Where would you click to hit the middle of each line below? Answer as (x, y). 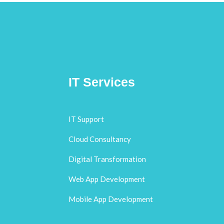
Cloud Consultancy (100, 139)
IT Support (86, 119)
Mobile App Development (111, 199)
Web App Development (107, 179)
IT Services (102, 82)
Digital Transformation (107, 159)
